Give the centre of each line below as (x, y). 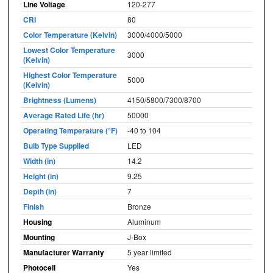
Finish (33, 206)
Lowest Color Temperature (69, 50)
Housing (37, 222)
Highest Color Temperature (70, 75)
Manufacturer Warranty (63, 252)
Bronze (139, 206)
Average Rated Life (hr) (63, 115)
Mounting (39, 237)
